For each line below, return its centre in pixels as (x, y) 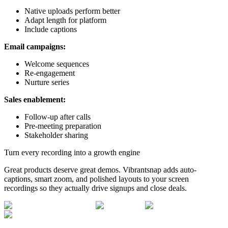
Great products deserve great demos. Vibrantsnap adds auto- (100, 170)
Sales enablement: (35, 100)
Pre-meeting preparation (63, 126)
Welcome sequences (57, 64)
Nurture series (47, 82)
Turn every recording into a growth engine (72, 153)
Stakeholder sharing (56, 135)
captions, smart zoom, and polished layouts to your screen (96, 179)
